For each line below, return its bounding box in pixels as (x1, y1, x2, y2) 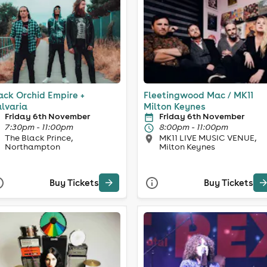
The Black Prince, (4, 132, 73, 143)
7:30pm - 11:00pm (4, 121, 73, 132)
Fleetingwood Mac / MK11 (144, 89, 253, 101)
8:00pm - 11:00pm (159, 121, 228, 132)
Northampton (4, 141, 60, 152)
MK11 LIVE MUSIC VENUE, (159, 132, 256, 143)
